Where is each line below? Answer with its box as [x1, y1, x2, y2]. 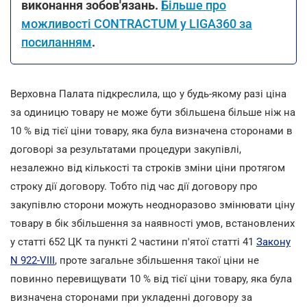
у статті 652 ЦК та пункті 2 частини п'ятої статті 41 [10, 235, 256, 248]
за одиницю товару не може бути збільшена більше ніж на [10, 106, 295, 119]
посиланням [21, 34, 92, 49]
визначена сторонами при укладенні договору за [10, 291, 252, 304]
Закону [256, 235, 291, 248]
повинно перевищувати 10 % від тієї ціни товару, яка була [10, 272, 292, 285]
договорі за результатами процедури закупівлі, [10, 143, 241, 156]
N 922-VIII [10, 254, 55, 267]
